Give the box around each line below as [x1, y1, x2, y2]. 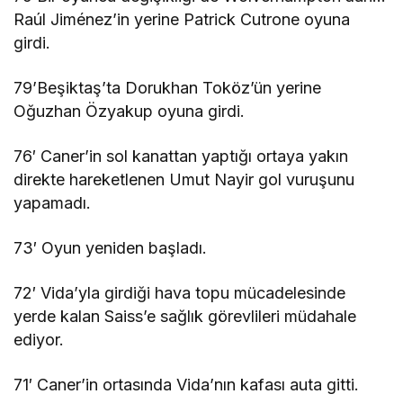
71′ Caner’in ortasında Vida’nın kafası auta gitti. [13, 374, 360, 394]
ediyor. [13, 329, 64, 349]
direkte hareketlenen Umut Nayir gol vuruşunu [13, 169, 355, 189]
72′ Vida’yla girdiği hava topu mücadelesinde [13, 282, 346, 302]
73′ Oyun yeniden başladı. [13, 237, 208, 257]
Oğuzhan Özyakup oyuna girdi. [13, 101, 246, 121]
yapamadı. [13, 193, 91, 212]
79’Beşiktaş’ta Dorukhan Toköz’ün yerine [13, 77, 322, 97]
